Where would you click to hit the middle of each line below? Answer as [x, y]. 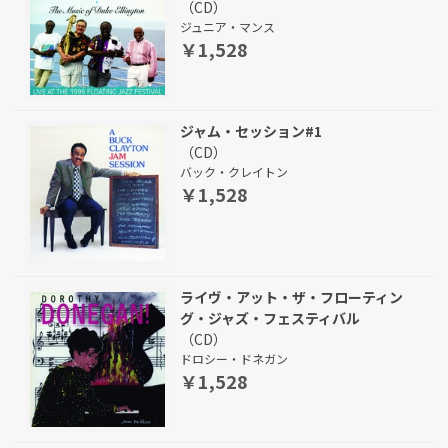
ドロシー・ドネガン [234, 358]
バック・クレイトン [234, 171]
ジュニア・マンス [227, 26]
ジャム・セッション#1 [251, 131]
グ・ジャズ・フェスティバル [270, 318]
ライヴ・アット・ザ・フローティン [291, 297]
